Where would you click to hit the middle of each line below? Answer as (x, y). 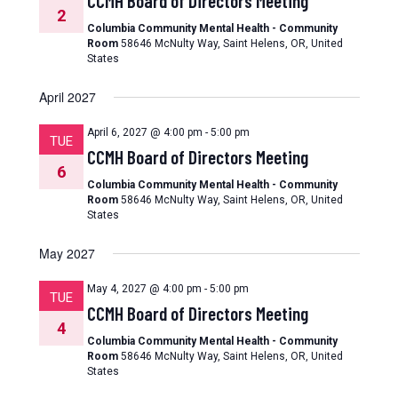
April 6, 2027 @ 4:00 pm (144, 132)
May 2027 (67, 253)
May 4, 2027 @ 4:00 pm (144, 289)
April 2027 (67, 97)
